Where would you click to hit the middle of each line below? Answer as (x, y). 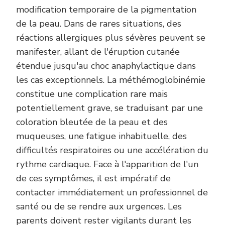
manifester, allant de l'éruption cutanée (98, 51)
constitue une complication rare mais (92, 94)
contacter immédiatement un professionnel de (112, 192)
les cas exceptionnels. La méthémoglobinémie (111, 80)
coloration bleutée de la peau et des (92, 122)
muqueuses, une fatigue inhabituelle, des (101, 136)
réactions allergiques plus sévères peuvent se (111, 37)
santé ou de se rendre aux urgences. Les (99, 206)
